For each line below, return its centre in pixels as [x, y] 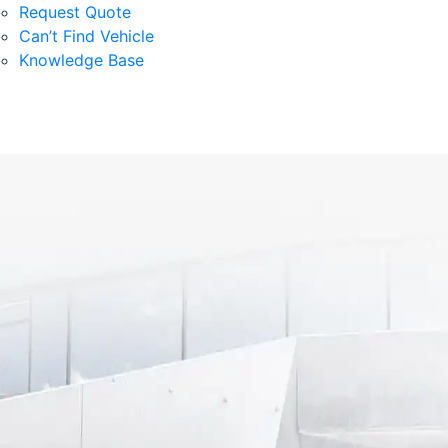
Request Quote [75, 12]
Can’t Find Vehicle [86, 36]
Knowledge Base [81, 60]
